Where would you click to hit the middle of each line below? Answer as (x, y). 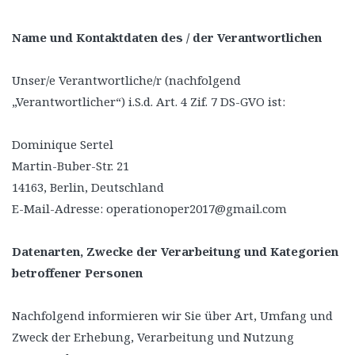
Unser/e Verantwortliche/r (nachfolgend (126, 80)
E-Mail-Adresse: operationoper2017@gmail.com (149, 208)
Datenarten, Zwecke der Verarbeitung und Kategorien (175, 251)
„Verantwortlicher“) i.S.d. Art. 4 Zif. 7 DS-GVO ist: (149, 101)
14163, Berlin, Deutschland (88, 187)
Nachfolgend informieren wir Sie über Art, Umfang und (172, 315)
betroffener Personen (77, 273)
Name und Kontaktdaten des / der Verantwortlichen (167, 37)
